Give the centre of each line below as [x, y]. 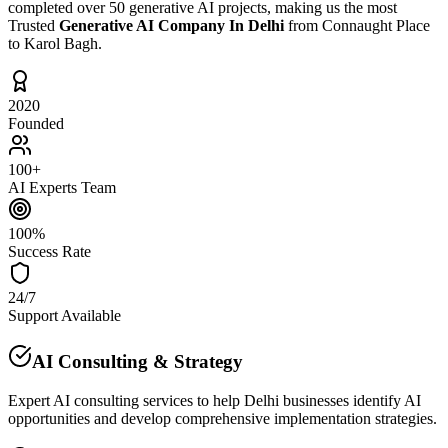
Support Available [64, 316]
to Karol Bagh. [55, 44]
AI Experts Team [62, 188]
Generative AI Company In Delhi [171, 26]
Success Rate [49, 252]
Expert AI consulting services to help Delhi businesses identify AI [214, 400]
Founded [36, 124]
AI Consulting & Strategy [137, 361]
